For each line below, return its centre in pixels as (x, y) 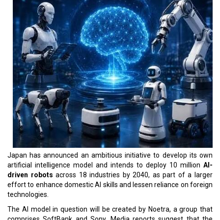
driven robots (30, 175)
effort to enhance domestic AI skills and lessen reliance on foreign (110, 185)
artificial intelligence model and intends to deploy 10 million (105, 165)
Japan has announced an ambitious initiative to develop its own (110, 155)
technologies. (28, 194)
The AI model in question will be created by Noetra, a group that (110, 209)
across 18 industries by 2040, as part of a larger (133, 175)
